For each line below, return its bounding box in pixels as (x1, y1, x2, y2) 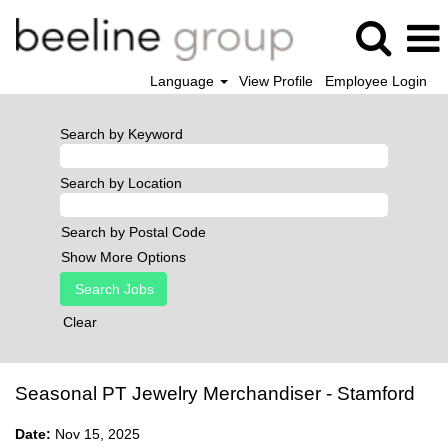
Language (149, 73, 218, 89)
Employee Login (325, 73, 427, 89)
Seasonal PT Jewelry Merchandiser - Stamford (15, 383, 415, 404)
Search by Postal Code (61, 224, 206, 240)
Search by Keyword (60, 126, 183, 142)
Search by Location (60, 175, 182, 191)
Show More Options (61, 249, 186, 265)
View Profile (239, 73, 314, 89)
